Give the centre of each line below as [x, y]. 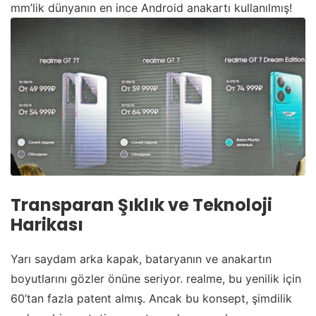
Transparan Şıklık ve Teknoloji [141, 205]
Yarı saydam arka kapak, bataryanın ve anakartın [141, 259]
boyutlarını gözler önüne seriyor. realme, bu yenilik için [156, 278]
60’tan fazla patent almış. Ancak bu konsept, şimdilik [151, 298]
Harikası [47, 224]
